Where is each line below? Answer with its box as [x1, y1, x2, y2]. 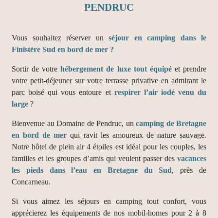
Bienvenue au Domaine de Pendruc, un [12, 119, 136, 127]
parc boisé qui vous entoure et [12, 88, 114, 96]
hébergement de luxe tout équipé [60, 65, 172, 73]
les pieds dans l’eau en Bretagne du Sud [12, 166, 172, 174]
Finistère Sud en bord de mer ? [12, 45, 114, 54]
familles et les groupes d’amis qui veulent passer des [12, 154, 177, 163]
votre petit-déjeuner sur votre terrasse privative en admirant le [12, 76, 206, 85]
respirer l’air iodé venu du [114, 88, 207, 96]
